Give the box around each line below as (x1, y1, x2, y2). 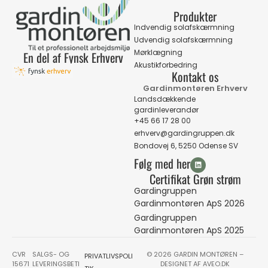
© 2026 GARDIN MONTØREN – (147, 249, 243, 260)
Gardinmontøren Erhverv (142, 83, 248, 94)
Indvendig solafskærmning (134, 22, 234, 32)
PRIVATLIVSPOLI (84, 251, 133, 261)
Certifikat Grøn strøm (149, 170, 241, 188)
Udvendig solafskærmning (134, 35, 233, 45)
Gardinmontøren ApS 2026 (134, 197, 245, 210)
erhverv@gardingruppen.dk (134, 128, 234, 138)
